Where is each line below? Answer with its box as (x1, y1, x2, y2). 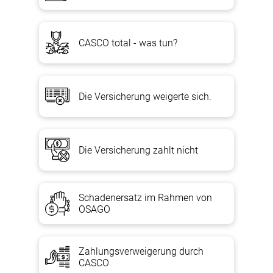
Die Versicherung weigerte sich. (79, 90, 211, 102)
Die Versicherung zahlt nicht (79, 144, 198, 156)
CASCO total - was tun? (79, 37, 177, 49)
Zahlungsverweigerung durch (79, 246, 204, 257)
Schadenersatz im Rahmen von (79, 192, 212, 204)
